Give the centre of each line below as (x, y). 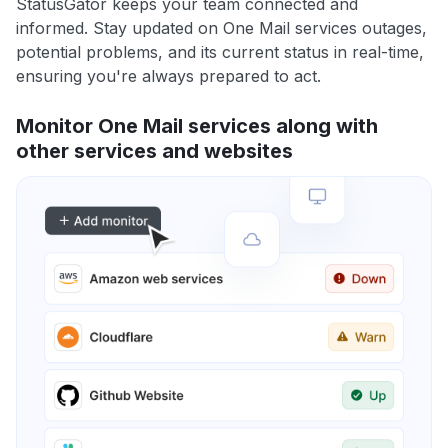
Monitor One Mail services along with (197, 126)
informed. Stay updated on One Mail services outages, (221, 28)
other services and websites (154, 151)
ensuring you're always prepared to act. (168, 76)
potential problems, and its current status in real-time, (220, 52)
